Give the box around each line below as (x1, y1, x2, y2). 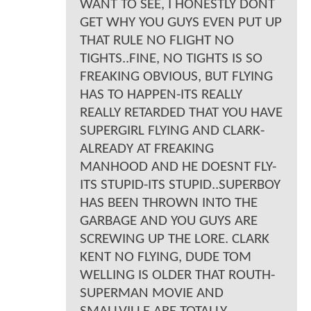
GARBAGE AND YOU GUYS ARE (80, 213, 258, 228)
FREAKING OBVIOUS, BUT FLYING (80, 69, 273, 84)
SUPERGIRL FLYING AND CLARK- (80, 123, 264, 138)
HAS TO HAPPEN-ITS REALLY (80, 87, 242, 102)
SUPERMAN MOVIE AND (80, 285, 224, 301)
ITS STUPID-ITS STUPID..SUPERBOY (80, 177, 280, 192)
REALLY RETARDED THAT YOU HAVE (80, 105, 283, 120)
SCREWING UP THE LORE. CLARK (80, 231, 269, 246)
